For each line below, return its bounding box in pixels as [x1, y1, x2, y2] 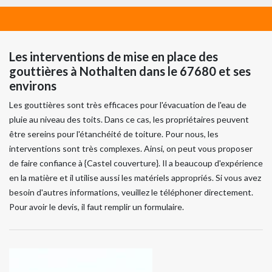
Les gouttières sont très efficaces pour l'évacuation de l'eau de [9, 99, 246, 110]
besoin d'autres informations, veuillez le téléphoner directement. [9, 186, 253, 197]
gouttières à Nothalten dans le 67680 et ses [9, 63, 251, 78]
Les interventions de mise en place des [9, 49, 218, 64]
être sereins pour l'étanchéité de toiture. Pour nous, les [9, 128, 219, 139]
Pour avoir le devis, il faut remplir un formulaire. [9, 201, 184, 212]
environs [9, 78, 56, 93]
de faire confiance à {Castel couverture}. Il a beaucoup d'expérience [9, 157, 263, 168]
